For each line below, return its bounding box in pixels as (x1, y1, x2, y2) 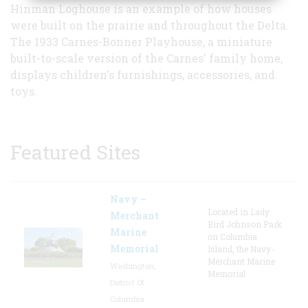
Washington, (110, 260, 155, 271)
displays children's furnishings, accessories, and (10, 67, 275, 82)
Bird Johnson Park (208, 218, 282, 230)
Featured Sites (10, 139, 140, 165)
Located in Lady (208, 206, 269, 217)
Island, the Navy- (208, 243, 274, 254)
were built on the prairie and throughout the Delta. (10, 17, 289, 32)
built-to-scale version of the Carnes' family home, (10, 50, 283, 65)
